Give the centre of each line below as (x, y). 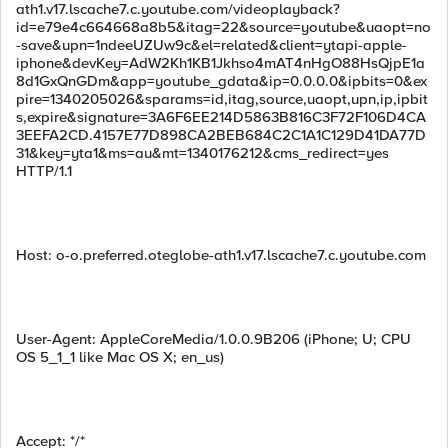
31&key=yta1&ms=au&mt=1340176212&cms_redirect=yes (202, 153)
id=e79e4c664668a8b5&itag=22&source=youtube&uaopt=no (223, 27)
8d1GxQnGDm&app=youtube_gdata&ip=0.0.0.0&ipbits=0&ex (221, 81)
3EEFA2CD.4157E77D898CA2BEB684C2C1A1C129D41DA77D (221, 135)
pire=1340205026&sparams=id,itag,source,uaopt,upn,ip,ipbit (222, 99)
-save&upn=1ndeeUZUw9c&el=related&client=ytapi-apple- (211, 45)
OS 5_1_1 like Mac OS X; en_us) (120, 357)
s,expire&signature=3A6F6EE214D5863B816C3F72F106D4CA (221, 117)
